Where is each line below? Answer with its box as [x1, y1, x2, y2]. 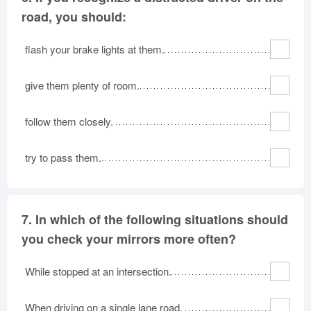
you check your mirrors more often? [22, 229, 236, 248]
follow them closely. [25, 113, 113, 128]
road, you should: [22, 7, 126, 26]
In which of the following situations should [35, 210, 288, 228]
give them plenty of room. [25, 77, 140, 92]
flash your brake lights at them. [25, 41, 165, 56]
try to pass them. [25, 149, 101, 165]
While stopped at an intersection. [25, 263, 171, 278]
